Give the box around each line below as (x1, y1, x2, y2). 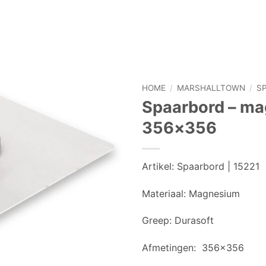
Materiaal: (142, 187, 186, 199)
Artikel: (142, 160, 174, 172)
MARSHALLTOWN (177, 83, 246, 93)
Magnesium (186, 187, 243, 199)
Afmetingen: (142, 242, 196, 254)
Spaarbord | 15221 (174, 160, 259, 172)
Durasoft (172, 214, 217, 227)
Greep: (142, 214, 172, 227)
